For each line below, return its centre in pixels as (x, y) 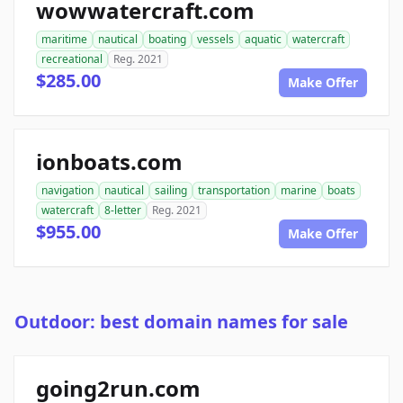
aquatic (263, 40)
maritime (64, 40)
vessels (215, 40)
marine (299, 191)
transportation (234, 191)
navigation (67, 191)
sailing (171, 191)
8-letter (123, 210)
